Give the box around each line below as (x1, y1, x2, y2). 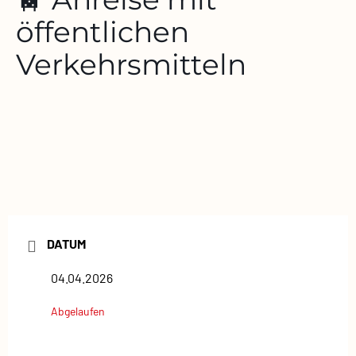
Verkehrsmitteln (16, 46, 246, 82)
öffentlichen (16, 14, 189, 49)
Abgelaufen (51, 304, 105, 319)
